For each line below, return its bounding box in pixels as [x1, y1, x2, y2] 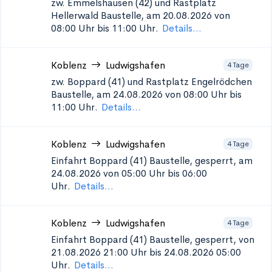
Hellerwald [51, 9, 98, 22]
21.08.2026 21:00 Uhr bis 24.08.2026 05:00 [51, 246, 241, 259]
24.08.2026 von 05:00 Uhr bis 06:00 [51, 167, 207, 180]
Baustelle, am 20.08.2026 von [101, 9, 230, 22]
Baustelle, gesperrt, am [149, 154, 253, 167]
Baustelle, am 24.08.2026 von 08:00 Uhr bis [51, 88, 242, 101]
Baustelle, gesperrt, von [149, 233, 254, 246]
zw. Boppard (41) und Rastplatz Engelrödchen [51, 75, 252, 88]
